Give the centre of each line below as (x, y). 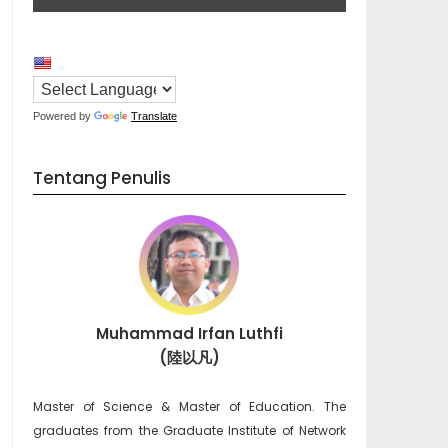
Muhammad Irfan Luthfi (189, 333)
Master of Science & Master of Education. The (189, 406)
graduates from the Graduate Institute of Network (189, 430)
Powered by (63, 116)
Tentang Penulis (101, 178)
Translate (153, 116)
